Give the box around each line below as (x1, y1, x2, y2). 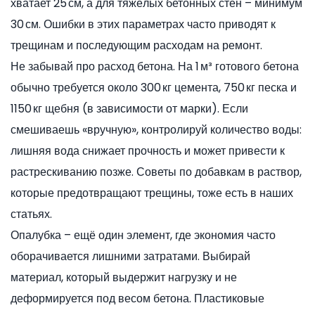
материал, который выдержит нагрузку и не (11, 269, 237, 285)
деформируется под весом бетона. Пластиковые (11, 290, 264, 307)
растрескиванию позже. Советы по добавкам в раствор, (11, 164, 302, 180)
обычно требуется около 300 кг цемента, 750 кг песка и (11, 79, 297, 96)
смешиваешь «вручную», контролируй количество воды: (11, 122, 302, 138)
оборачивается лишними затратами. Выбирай (11, 248, 250, 264)
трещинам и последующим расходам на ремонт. (11, 37, 262, 53)
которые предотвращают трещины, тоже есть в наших (11, 185, 293, 201)
